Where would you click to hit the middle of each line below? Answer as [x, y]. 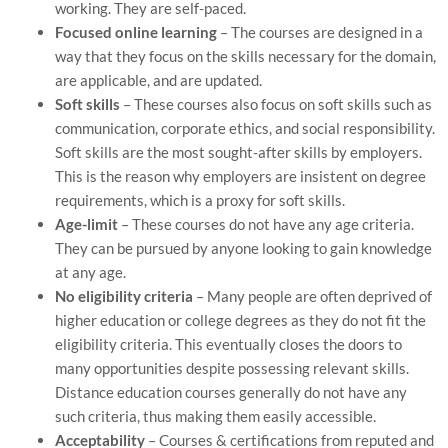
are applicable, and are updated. [160, 79]
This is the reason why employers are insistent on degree [240, 175]
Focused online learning [136, 31]
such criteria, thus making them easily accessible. [215, 415]
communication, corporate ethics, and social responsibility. [245, 127]
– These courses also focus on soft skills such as [276, 103]
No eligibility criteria [124, 295]
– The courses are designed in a [320, 31]
